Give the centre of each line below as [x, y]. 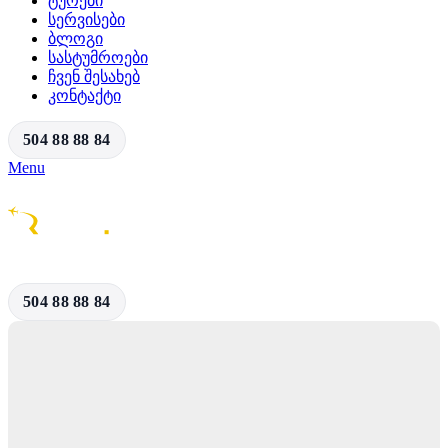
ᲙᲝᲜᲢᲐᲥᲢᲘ [84, 95]
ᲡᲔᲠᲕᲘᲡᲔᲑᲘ [86, 19]
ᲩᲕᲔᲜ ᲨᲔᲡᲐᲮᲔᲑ [94, 76]
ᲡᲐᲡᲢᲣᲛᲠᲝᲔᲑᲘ [98, 57]
